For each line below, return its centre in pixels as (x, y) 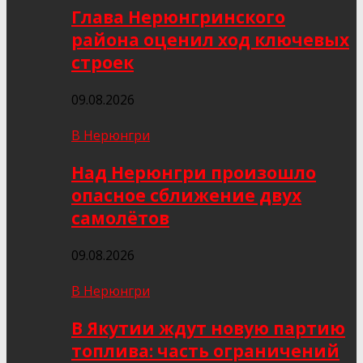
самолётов (120, 218)
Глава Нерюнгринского (178, 17)
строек (102, 62)
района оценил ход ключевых (210, 40)
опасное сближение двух (186, 195)
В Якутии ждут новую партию (208, 328)
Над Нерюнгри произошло (194, 173)
